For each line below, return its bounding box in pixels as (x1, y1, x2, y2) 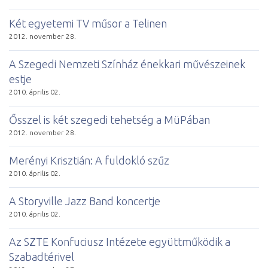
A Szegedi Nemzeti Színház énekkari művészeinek (9, 57, 245, 70)
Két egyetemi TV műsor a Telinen (9, 17, 167, 29)
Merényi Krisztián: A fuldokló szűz (9, 154, 169, 166)
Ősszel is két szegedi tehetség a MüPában (9, 113, 210, 126)
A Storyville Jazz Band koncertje (9, 194, 160, 207)
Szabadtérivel (9, 250, 74, 263)
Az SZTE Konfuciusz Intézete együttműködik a (9, 235, 230, 248)
